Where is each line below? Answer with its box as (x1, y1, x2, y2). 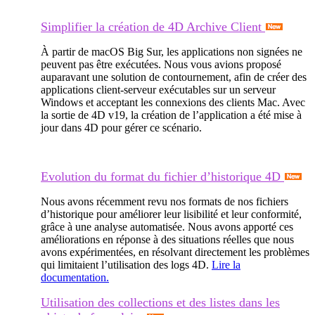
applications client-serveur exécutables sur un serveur (41, 83, 276, 96)
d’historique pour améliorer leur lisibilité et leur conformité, (41, 207, 302, 220)
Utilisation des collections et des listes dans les (41, 295, 280, 309)
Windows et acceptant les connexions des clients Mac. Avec (41, 96, 305, 108)
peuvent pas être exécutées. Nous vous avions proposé (41, 58, 281, 70)
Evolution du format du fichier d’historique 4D (41, 169, 284, 184)
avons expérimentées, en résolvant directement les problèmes (41, 245, 309, 258)
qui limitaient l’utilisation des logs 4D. (41, 258, 212, 271)
